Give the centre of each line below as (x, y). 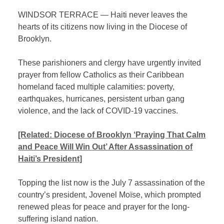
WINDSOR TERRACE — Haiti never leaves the (103, 15)
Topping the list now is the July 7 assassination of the (112, 183)
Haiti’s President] (50, 159)
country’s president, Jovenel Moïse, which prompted (110, 195)
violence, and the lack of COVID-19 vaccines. (98, 111)
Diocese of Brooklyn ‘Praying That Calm (130, 135)
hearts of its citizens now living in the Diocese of (103, 27)
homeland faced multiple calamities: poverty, (96, 87)
